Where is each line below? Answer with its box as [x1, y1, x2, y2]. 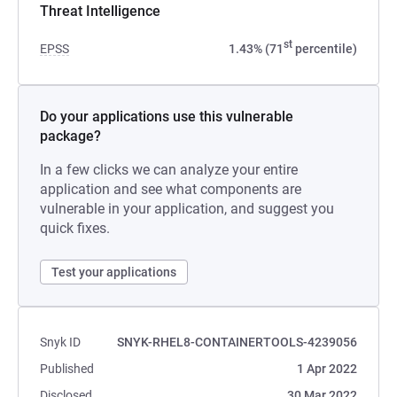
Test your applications [51, 265, 176, 279]
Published [40, 362, 94, 376]
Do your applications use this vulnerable [40, 108, 293, 125]
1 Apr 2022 [297, 362, 357, 376]
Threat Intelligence [40, 3, 160, 19]
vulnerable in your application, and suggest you [40, 200, 334, 217]
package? [40, 128, 101, 144]
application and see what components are [40, 181, 301, 198]
